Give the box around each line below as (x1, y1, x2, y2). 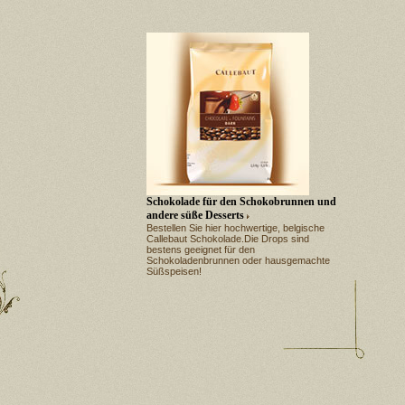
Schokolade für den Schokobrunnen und (146, 195, 336, 208)
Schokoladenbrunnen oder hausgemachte (146, 255, 330, 266)
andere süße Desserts (146, 209, 244, 221)
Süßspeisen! (146, 266, 202, 277)
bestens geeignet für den (146, 244, 255, 255)
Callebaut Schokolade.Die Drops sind (146, 233, 309, 244)
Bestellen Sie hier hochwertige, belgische (146, 222, 325, 233)
